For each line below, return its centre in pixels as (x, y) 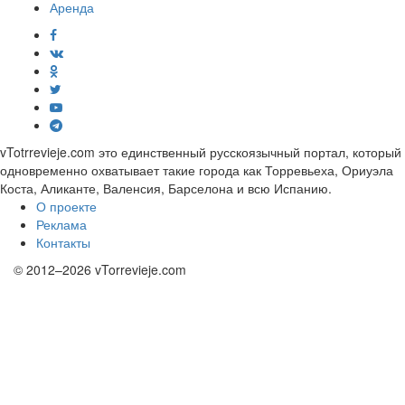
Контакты (63, 243)
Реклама (61, 225)
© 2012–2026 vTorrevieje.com (100, 270)
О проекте (66, 207)
